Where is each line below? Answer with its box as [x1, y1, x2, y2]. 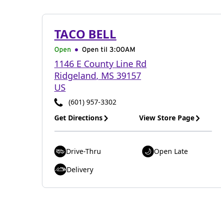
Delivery [67, 164, 93, 174]
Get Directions [54, 113, 103, 122]
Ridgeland [54, 70, 96, 81]
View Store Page [139, 113, 194, 122]
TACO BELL [54, 26, 116, 42]
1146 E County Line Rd [54, 58, 147, 70]
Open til [82, 46, 110, 53]
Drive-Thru [66, 147, 101, 156]
